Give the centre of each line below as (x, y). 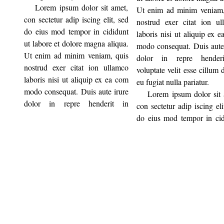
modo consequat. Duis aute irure (76, 91)
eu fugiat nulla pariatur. (173, 82)
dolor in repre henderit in (76, 103)
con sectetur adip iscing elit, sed (76, 19)
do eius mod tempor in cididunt (76, 31)
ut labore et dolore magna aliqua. (76, 43)
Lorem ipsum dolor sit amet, (82, 7)
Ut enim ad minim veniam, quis (76, 55)
